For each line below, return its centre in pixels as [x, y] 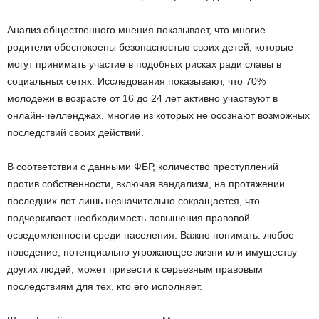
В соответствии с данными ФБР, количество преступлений [143, 166]
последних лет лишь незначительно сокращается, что [134, 200]
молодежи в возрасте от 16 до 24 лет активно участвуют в [142, 98]
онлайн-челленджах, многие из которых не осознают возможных [158, 115]
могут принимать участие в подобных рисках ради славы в [144, 64]
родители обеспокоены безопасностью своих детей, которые [150, 47]
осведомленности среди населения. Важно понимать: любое [151, 235]
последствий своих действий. [75, 132]
